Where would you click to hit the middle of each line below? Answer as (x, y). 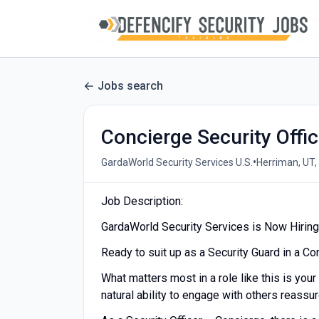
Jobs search (130, 86)
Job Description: (142, 201)
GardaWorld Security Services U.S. (177, 162)
